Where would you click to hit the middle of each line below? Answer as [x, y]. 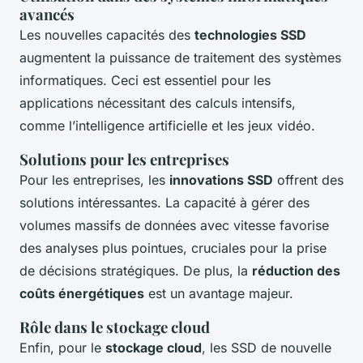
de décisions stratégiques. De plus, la [136, 271]
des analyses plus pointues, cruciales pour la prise [173, 248]
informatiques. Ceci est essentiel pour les [145, 81]
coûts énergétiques [82, 294]
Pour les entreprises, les [94, 180]
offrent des [308, 180]
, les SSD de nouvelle [267, 348]
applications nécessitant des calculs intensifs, [158, 103]
